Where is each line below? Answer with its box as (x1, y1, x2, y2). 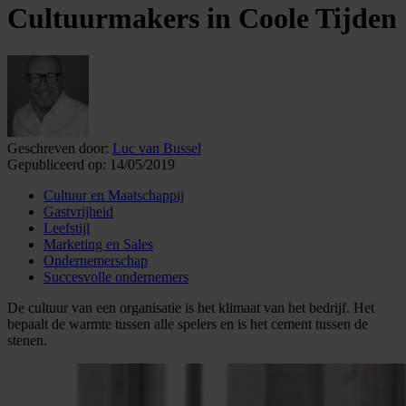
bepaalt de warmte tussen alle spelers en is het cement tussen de (7, 315, 368, 332)
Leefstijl (43, 219, 90, 236)
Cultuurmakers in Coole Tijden (7, 2, 397, 35)
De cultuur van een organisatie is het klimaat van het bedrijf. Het (7, 299, 374, 315)
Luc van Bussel (112, 140, 201, 156)
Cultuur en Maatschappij (43, 187, 184, 203)
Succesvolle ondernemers (43, 268, 188, 285)
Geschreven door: (7, 140, 109, 156)
